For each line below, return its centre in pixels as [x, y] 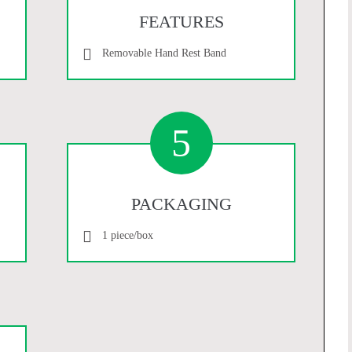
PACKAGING [181, 203]
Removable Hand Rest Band [165, 53]
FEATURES [181, 21]
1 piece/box [128, 235]
